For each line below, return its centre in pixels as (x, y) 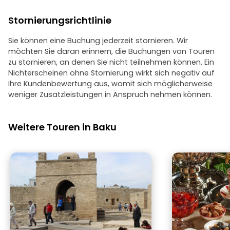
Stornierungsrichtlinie (60, 20)
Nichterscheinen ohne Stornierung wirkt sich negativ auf (111, 73)
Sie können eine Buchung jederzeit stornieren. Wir (98, 41)
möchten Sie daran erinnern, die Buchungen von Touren (111, 51)
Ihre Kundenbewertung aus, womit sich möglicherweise (110, 84)
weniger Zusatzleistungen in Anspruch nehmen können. (110, 94)
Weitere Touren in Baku (62, 127)
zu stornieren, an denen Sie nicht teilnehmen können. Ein (111, 62)
